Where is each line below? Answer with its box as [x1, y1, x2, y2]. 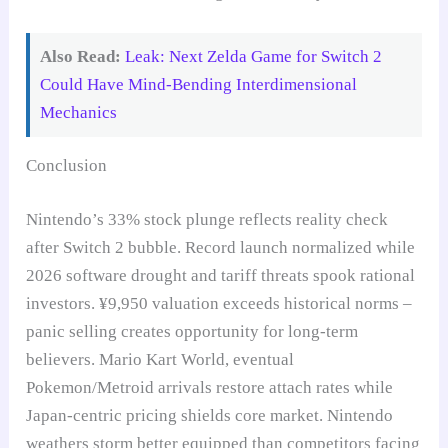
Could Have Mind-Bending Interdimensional [40, 75, 358, 95]
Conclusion [26, 156, 108, 176]
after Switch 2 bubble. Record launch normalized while [26, 237, 416, 257]
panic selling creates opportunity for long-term [26, 321, 359, 341]
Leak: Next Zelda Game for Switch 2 [125, 47, 383, 67]
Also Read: [40, 47, 122, 67]
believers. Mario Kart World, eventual [26, 349, 295, 369]
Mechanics [40, 103, 118, 123]
